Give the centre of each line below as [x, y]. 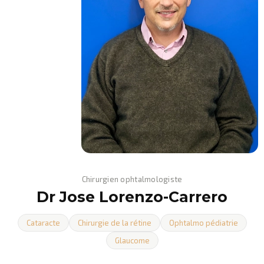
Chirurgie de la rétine [114, 223]
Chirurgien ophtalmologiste [132, 179]
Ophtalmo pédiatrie [203, 223]
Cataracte [43, 223]
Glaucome [132, 240]
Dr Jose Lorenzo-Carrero [132, 197]
